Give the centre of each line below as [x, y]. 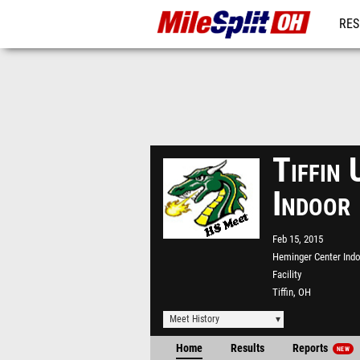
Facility [287, 274]
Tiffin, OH [292, 292]
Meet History [194, 319]
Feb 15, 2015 [298, 239]
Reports [311, 348]
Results [247, 348]
